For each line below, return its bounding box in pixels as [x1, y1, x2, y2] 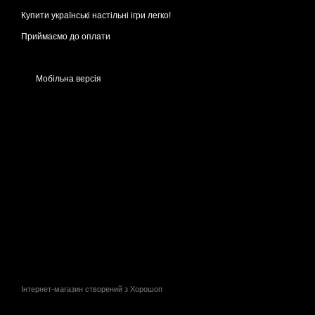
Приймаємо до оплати [21, 32, 110, 42]
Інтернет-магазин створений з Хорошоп [21, 285, 162, 294]
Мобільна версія [34, 74, 101, 84]
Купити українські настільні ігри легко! [21, 11, 171, 21]
